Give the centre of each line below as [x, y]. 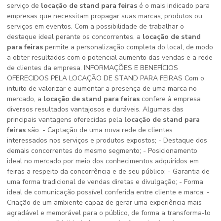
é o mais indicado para [173, 6]
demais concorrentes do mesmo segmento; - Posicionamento [102, 151]
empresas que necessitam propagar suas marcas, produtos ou [105, 16]
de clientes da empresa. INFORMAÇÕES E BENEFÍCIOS [92, 68]
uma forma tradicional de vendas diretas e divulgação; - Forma [105, 182]
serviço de [24, 6]
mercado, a [25, 99]
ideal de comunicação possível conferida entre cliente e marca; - [108, 192]
